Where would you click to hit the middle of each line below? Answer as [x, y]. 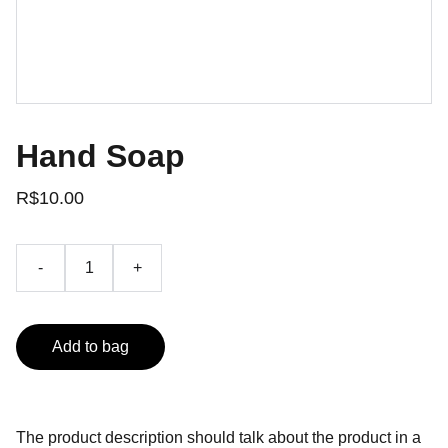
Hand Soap [100, 156]
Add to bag [90, 346]
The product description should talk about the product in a [218, 437]
